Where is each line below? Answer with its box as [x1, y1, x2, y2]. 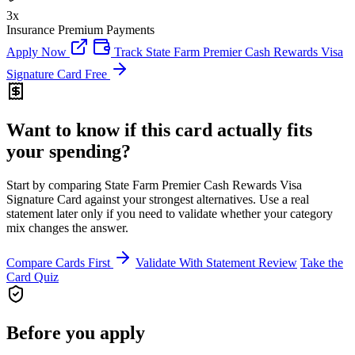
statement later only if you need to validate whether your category [6, 206, 333, 220]
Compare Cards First [6, 255, 113, 269]
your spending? [6, 141, 131, 162]
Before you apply [6, 322, 145, 343]
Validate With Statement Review [136, 255, 297, 269]
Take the [300, 255, 343, 269]
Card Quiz [6, 269, 59, 284]
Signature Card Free [6, 67, 110, 82]
